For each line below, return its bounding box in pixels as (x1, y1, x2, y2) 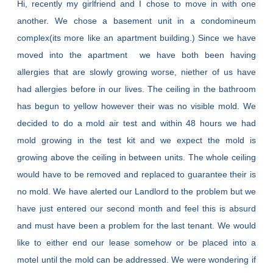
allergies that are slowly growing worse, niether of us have (17, 67, 256, 77)
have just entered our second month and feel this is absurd (17, 204, 256, 214)
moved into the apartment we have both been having (17, 50, 256, 60)
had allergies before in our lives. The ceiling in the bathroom (17, 84, 256, 94)
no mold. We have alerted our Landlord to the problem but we (17, 186, 256, 197)
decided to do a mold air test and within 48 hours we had (17, 118, 256, 129)
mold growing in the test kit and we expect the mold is (17, 135, 256, 146)
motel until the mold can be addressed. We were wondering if (17, 255, 256, 265)
